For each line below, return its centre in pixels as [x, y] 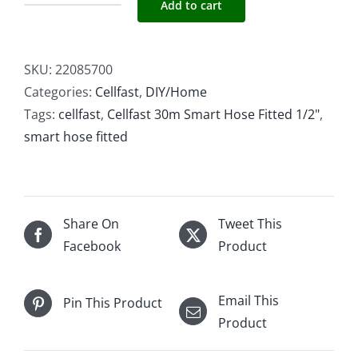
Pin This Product [113, 303]
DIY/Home [176, 91]
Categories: [60, 91]
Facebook [92, 246]
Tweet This [250, 223]
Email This [249, 300]
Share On [91, 223]
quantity [97, 149]
